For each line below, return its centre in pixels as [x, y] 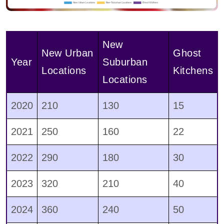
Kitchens [193, 71]
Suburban [125, 62]
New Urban [67, 53]
